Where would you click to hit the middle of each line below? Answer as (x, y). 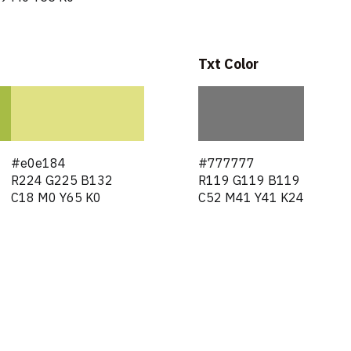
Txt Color (228, 64)
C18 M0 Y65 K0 (56, 199)
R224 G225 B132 (62, 181)
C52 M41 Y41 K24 (251, 199)
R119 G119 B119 (249, 181)
